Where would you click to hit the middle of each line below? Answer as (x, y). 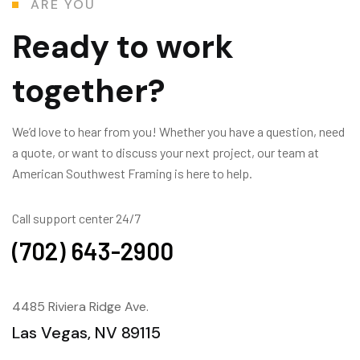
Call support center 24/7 (76, 218)
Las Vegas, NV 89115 (86, 332)
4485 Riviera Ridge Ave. (80, 306)
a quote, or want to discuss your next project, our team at (166, 152)
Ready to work (123, 46)
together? (89, 90)
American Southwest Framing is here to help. (132, 173)
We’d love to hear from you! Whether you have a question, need (178, 131)
